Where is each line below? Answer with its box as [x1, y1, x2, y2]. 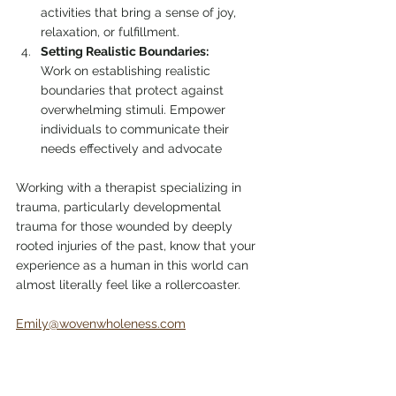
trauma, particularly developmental [16, 200, 225, 214]
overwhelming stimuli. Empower [41, 103, 229, 117]
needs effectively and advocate [41, 141, 222, 156]
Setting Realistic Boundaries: [41, 44, 209, 58]
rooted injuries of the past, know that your [16, 239, 259, 253]
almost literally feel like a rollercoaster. [16, 278, 244, 292]
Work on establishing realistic [41, 64, 214, 78]
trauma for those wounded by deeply [16, 219, 236, 233]
